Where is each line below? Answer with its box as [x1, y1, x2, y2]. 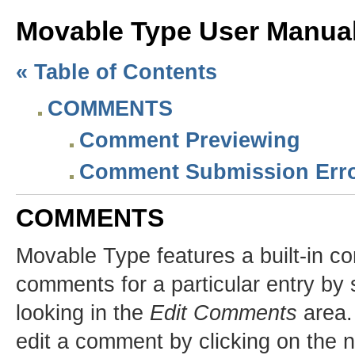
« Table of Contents [16, 60, 217, 84]
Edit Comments [150, 301, 297, 325]
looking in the [16, 301, 150, 325]
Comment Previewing [79, 128, 300, 152]
